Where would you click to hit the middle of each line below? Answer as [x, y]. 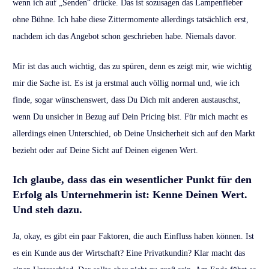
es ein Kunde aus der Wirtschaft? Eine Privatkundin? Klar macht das [129, 253]
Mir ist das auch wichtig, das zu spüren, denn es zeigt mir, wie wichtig [132, 67]
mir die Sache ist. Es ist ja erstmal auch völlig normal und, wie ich [126, 83]
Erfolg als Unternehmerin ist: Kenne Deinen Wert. [130, 195]
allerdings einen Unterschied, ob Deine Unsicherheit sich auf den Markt [134, 134]
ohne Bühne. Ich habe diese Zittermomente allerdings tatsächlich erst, [131, 20]
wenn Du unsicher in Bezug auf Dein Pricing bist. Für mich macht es [130, 117]
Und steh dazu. [47, 210]
